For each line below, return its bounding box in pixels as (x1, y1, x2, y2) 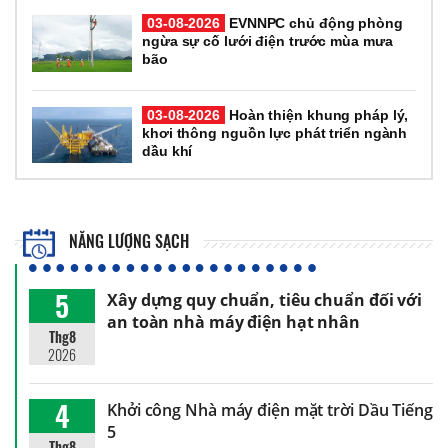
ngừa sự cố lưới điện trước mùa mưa (142, 33, 393, 50)
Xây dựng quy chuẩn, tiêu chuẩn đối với (107, 288, 423, 311)
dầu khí (142, 142, 193, 159)
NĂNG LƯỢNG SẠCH (65, 229, 190, 254)
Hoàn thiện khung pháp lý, (225, 106, 409, 123)
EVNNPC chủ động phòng (225, 15, 403, 32)
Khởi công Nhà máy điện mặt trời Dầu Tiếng (107, 398, 433, 421)
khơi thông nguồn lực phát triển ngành (142, 124, 408, 141)
